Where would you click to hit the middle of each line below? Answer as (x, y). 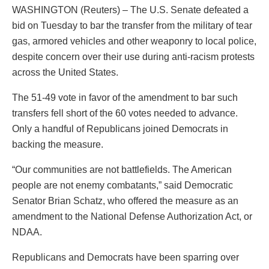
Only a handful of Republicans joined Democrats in (120, 129)
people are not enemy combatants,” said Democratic (122, 186)
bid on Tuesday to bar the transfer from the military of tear (132, 26)
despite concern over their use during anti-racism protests (133, 57)
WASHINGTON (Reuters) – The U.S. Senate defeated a (130, 10)
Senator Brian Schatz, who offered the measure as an (125, 201)
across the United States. (65, 73)
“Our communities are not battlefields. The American (122, 170)
